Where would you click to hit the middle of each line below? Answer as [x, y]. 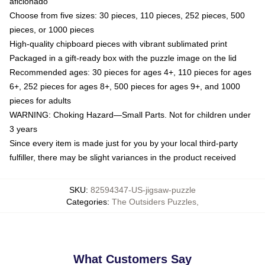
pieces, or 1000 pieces [52, 29]
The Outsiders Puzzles [154, 201]
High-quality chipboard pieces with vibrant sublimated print [118, 43]
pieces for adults [40, 100]
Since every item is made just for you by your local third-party [124, 143]
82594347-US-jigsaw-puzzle [143, 190]
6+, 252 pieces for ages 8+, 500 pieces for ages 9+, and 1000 [125, 86]
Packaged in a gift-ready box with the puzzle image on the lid [123, 58]
